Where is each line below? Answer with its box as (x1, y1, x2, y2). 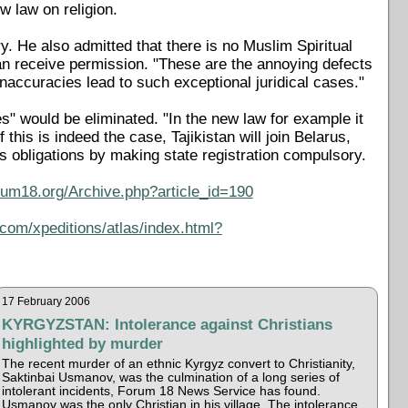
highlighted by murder (2, 333, 164, 352)
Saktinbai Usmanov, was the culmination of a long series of (2, 370, 341, 384)
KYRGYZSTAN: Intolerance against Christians (2, 314, 333, 333)
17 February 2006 (2, 294, 91, 308)
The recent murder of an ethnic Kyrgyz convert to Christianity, (2, 356, 356, 371)
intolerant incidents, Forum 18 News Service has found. (2, 383, 321, 398)
